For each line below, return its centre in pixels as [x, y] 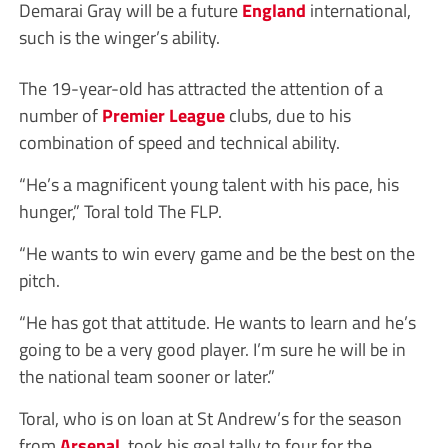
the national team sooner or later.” [146, 376]
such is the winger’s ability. [119, 37]
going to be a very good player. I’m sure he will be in [212, 349]
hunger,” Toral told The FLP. [120, 211]
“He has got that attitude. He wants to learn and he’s [217, 322]
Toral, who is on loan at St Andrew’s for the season [210, 418]
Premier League [163, 115]
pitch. [39, 280]
